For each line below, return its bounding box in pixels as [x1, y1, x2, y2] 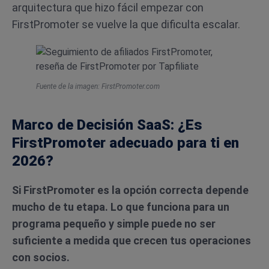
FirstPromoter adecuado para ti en [12, 134, 239, 151]
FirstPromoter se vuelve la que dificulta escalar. [12, 18, 240, 31]
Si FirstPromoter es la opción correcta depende [12, 184, 249, 196]
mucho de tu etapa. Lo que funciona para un [12, 201, 229, 213]
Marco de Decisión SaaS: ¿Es [12, 116, 202, 133]
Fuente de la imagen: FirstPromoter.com [36, 82, 160, 91]
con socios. [12, 251, 70, 264]
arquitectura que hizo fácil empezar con [12, 1, 204, 14]
